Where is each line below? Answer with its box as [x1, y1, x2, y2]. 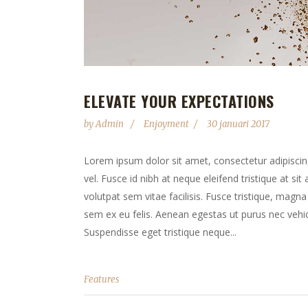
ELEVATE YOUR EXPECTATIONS [84, 90, 274, 113]
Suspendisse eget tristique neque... [84, 225, 236, 239]
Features [84, 274, 119, 286]
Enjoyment [144, 118, 189, 131]
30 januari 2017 [207, 118, 269, 131]
